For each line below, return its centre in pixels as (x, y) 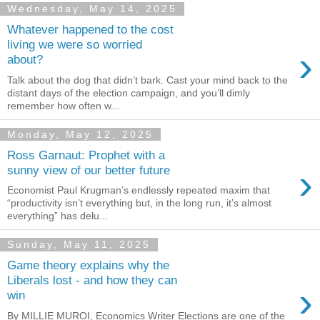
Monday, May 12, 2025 (80, 134)
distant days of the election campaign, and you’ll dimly (129, 93)
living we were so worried (75, 45)
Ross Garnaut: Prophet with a (86, 155)
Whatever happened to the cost (90, 30)
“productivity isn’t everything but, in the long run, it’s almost (139, 203)
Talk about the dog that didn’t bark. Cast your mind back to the (147, 80)
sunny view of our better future (89, 170)
